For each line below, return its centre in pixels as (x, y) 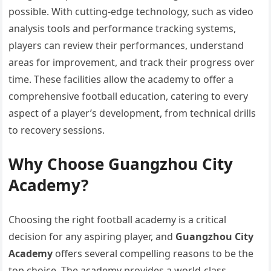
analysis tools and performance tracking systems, (122, 29)
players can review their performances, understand (126, 46)
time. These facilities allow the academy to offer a (121, 80)
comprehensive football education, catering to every (129, 96)
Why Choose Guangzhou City (121, 164)
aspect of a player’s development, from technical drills (132, 113)
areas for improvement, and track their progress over (132, 63)
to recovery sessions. (57, 130)
